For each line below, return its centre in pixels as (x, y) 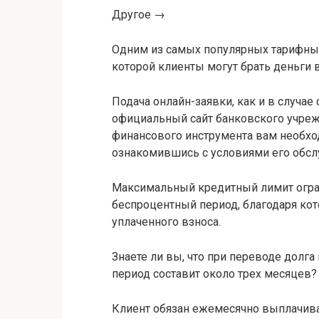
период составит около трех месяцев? (214, 273)
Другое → (138, 14)
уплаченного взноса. (166, 221)
